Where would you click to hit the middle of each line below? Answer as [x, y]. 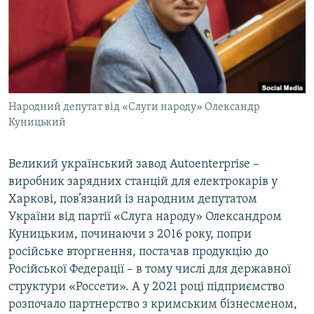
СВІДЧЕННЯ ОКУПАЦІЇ [69, 38]
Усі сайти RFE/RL [69, 153]
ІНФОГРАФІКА [52, 89]
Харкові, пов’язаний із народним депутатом [133, 200]
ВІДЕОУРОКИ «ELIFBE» [71, 13]
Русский [35, 25]
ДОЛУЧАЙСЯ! [40, 87]
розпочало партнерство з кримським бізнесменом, [153, 305]
